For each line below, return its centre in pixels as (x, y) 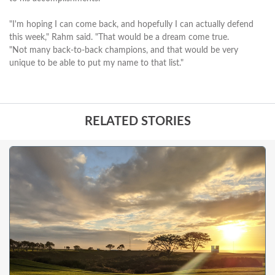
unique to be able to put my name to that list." (96, 63)
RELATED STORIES (137, 121)
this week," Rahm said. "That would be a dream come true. (120, 37)
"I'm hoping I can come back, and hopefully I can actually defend (131, 24)
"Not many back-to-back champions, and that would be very (124, 50)
